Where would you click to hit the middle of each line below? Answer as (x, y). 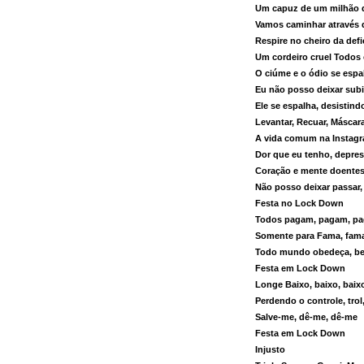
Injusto (271, 349)
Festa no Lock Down (300, 203)
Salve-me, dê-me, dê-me (307, 316)
